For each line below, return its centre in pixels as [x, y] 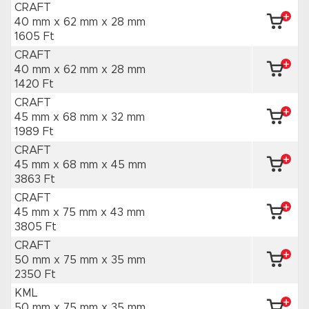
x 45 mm [124, 165]
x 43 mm [123, 212]
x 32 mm [123, 117]
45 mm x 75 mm [58, 212]
